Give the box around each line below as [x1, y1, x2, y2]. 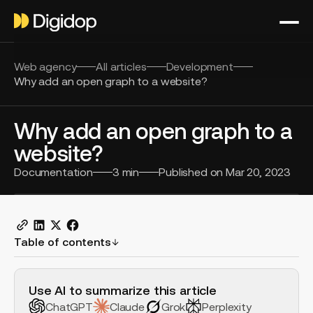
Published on [159, 166, 226, 178]
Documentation [14, 166, 93, 178]
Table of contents [14, 235, 111, 249]
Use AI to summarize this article [29, 283, 217, 298]
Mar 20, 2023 [226, 166, 291, 178]
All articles [96, 60, 147, 73]
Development [166, 60, 233, 73]
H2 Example [20, 268, 72, 280]
